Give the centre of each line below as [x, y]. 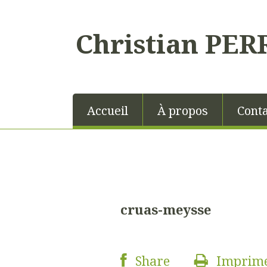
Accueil [108, 111]
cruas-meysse [166, 209]
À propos [183, 111]
